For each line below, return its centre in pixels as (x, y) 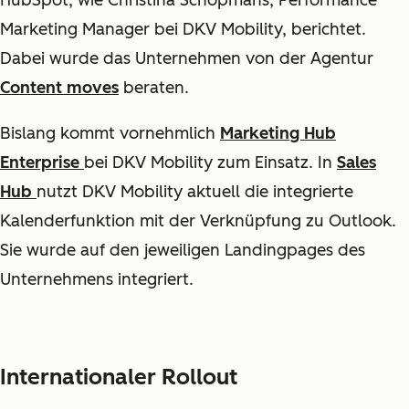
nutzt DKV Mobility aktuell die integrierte (195, 192)
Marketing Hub (278, 133)
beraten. (156, 88)
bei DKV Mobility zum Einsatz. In (210, 163)
